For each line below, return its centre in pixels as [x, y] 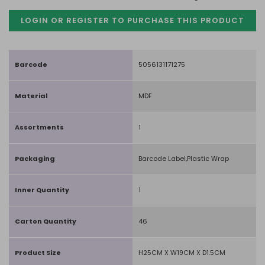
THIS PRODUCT [209, 20]
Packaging [35, 159]
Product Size [38, 253]
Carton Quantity [46, 221]
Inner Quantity [42, 190]
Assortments [39, 127]
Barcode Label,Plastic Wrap [184, 159]
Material [31, 96]
